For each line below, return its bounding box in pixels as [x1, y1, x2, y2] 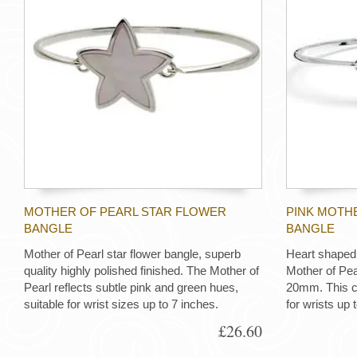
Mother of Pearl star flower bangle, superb [24, 247, 241, 261]
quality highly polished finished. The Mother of [24, 264, 259, 278]
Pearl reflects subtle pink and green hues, [24, 280, 238, 295]
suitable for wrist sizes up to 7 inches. [24, 297, 218, 312]
